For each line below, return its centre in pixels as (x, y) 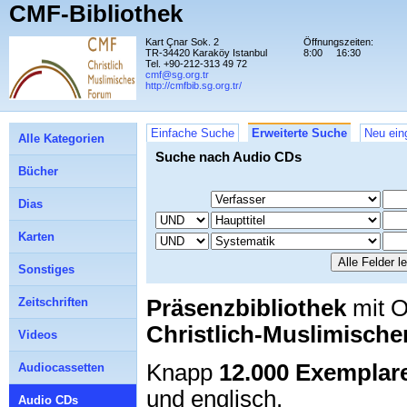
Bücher (38, 171)
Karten (36, 237)
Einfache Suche (193, 133)
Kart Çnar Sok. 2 (182, 42)
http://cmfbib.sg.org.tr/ (194, 85)
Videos (38, 335)
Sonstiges (46, 269)
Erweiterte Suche (299, 133)
